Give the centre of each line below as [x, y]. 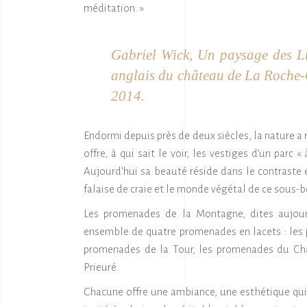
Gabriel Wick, [154, 55]
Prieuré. [101, 267]
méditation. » [114, 8]
